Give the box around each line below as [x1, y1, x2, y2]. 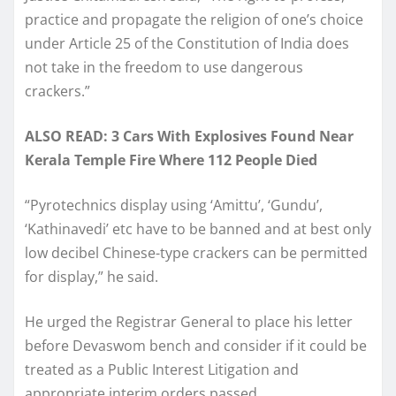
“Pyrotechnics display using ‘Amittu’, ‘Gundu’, [25, 194, 323, 215]
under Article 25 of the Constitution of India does [25, 33, 349, 53]
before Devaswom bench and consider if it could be [25, 335, 367, 355]
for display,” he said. [25, 266, 158, 286]
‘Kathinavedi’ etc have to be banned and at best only [25, 218, 371, 239]
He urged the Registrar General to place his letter [25, 311, 353, 331]
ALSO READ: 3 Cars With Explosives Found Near [25, 126, 354, 146]
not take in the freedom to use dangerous [25, 57, 303, 77]
